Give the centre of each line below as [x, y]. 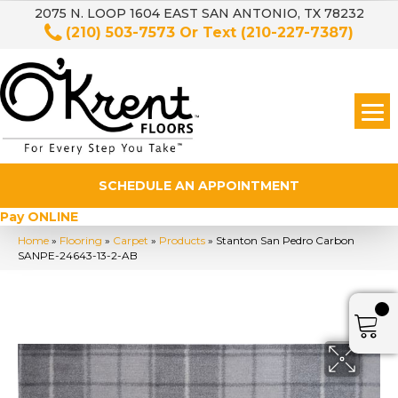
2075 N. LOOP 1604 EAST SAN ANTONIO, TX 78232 [199, 13]
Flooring [81, 240]
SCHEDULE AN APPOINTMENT [199, 185]
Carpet [131, 240]
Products [182, 240]
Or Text [208, 32]
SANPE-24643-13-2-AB [78, 255]
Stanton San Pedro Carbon [285, 240]
